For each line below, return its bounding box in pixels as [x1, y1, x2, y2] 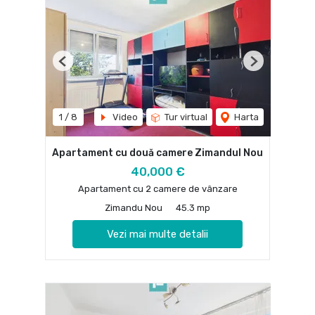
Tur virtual [162, 112, 207, 123]
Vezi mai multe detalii [107, 227, 208, 240]
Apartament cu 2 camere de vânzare [77, 183, 238, 194]
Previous [62, 61, 101, 72]
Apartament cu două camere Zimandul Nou [52, 147, 263, 160]
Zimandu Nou [105, 202, 162, 213]
